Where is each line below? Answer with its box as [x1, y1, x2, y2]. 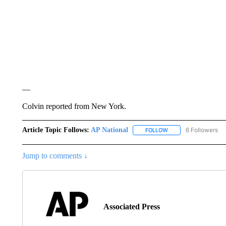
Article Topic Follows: [22, 126, 89, 134]
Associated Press [103, 202, 160, 211]
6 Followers [185, 126, 218, 134]
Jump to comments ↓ [22, 151, 88, 160]
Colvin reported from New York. [22, 102, 126, 110]
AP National [90, 126, 128, 134]
